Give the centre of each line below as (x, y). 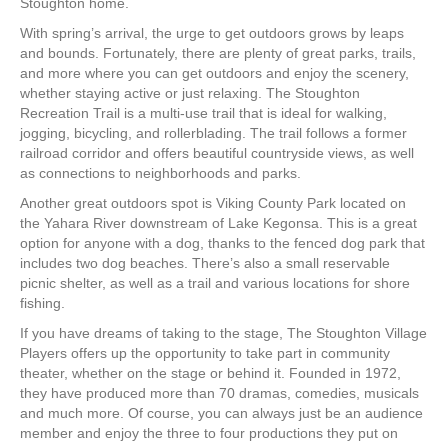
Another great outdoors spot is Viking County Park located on (213, 203)
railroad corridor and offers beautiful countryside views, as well (217, 153)
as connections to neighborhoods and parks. (160, 173)
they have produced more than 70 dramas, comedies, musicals (219, 393)
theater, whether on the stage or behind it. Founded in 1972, (210, 373)
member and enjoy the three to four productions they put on (209, 433)
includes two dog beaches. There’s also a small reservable (205, 263)
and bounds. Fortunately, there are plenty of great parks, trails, (218, 53)
